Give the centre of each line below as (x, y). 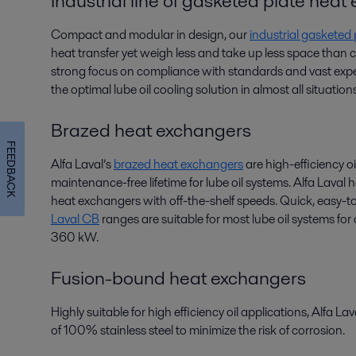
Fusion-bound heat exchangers (178, 278)
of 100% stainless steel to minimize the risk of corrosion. (198, 330)
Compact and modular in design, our (150, 35)
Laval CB (75, 219)
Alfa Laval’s (82, 164)
